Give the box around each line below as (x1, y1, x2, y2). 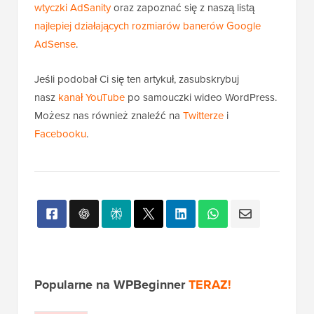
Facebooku (34, 126, 86, 142)
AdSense (34, 36, 76, 53)
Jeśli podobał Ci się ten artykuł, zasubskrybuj (34, 71, 239, 88)
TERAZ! (189, 275, 231, 294)
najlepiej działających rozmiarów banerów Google (34, 18, 261, 34)
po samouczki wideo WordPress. (125, 90, 277, 106)
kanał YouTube (58, 90, 125, 106)
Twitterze (183, 108, 224, 124)
